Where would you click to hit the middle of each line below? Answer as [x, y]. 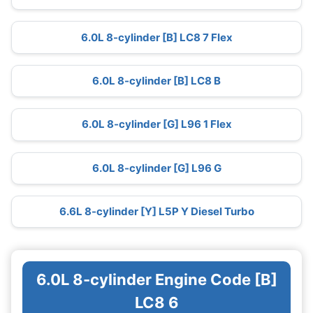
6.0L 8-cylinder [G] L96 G [156, 168]
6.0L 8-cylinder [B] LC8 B [156, 80]
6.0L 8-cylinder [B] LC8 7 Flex [156, 37]
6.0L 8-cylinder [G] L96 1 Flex [156, 124]
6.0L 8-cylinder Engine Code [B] [156, 280]
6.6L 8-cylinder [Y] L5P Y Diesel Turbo [156, 212]
